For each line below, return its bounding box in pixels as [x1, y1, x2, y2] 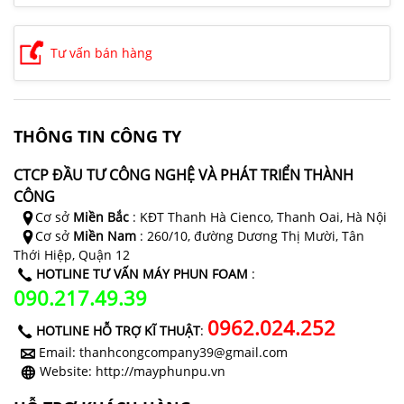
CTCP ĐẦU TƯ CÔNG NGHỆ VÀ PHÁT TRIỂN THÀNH [14, 165, 353, 186]
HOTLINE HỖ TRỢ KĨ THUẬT [36, 322, 200, 340]
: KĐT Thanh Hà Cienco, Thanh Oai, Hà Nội [129, 208, 387, 226]
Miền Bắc [69, 208, 129, 226]
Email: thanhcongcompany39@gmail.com [35, 344, 288, 362]
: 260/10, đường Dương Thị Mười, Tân [136, 227, 364, 245]
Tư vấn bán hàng [50, 44, 152, 62]
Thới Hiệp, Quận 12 [14, 246, 130, 264]
